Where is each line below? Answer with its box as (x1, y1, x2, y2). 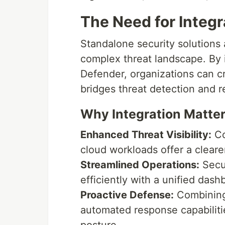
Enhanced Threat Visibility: (80, 129, 211, 141)
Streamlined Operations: (80, 159, 199, 171)
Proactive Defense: (80, 189, 174, 201)
